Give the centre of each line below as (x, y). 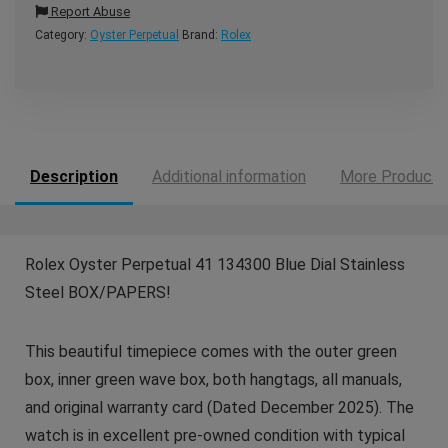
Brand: (201, 35)
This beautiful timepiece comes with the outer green (210, 351)
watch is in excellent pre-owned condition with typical (214, 435)
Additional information (229, 176)
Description (74, 176)
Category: (62, 35)
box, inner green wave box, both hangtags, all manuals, (213, 379)
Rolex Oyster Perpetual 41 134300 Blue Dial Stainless (214, 264)
